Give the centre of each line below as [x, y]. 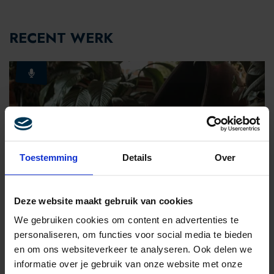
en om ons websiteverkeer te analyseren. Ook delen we [133, 250]
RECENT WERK [61, 38]
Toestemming [49, 157]
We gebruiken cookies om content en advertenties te [126, 220]
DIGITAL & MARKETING [80, 191]
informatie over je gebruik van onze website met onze [128, 264]
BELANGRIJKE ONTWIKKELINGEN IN [114, 214]
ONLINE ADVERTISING [77, 227]
